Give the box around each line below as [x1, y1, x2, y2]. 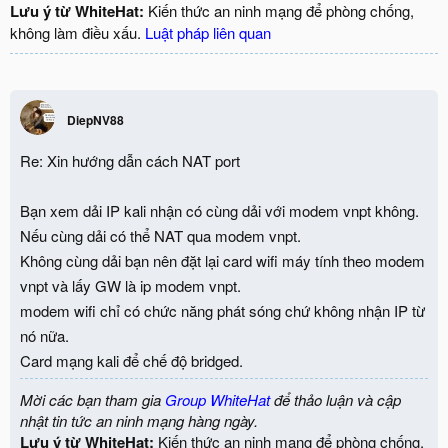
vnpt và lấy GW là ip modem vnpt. [20, 275, 241, 296]
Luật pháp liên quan [145, 22, 271, 43]
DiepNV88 [67, 111, 124, 129]
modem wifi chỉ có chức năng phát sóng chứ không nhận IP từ [20, 300, 425, 321]
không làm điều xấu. [10, 22, 145, 43]
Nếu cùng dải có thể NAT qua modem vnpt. [20, 225, 301, 246]
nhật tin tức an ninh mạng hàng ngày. [20, 410, 258, 431]
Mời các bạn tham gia [20, 389, 165, 410]
